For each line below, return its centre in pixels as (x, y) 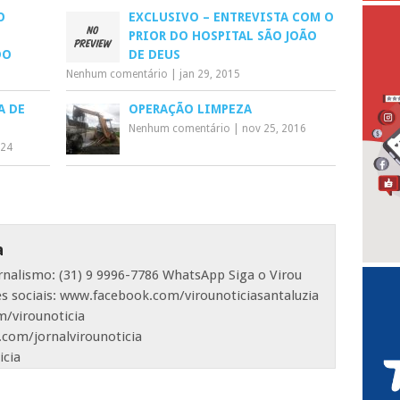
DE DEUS (155, 54)
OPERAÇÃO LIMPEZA (191, 108)
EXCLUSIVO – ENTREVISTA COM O (232, 17)
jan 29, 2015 (210, 74)
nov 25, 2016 (275, 128)
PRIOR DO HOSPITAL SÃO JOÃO (223, 35)
